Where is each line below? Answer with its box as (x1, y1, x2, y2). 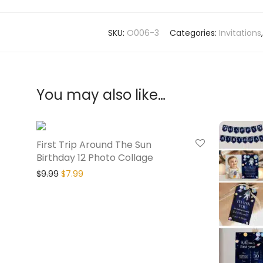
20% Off (165, 128, 194, 140)
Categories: (170, 27, 219, 39)
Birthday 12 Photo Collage (36, 151, 153, 165)
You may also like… (36, 85, 166, 105)
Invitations (219, 27, 261, 39)
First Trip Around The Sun (36, 138, 151, 152)
